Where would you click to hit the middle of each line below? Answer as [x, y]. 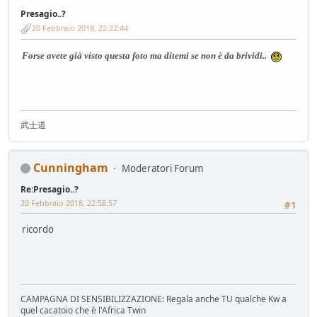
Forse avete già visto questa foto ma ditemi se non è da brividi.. [144, 55]
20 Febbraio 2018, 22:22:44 [80, 28]
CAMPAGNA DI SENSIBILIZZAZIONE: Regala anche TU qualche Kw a [154, 299]
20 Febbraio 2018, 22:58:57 [69, 202]
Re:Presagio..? [50, 189]
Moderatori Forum [162, 168]
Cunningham [71, 167]
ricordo [38, 229]
